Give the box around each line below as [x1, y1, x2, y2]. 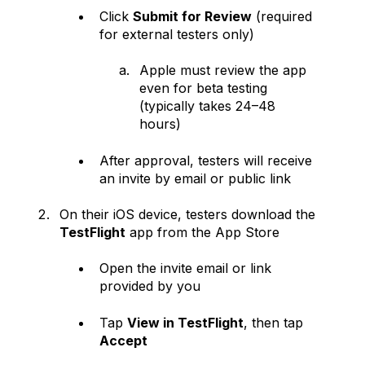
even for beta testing [139, 80, 267, 97]
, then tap [244, 314, 303, 331]
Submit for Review [133, 7, 252, 24]
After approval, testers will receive [99, 152, 312, 169]
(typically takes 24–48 [139, 98, 275, 115]
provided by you [99, 278, 200, 295]
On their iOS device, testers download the [59, 205, 315, 222]
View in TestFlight [127, 314, 244, 331]
